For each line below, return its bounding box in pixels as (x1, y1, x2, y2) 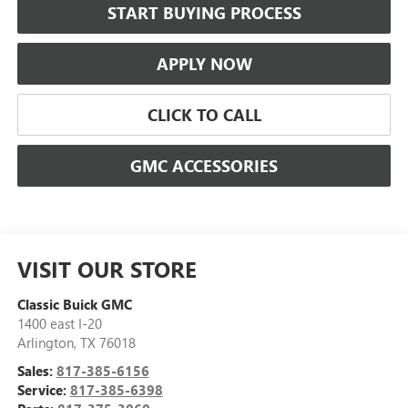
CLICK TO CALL (147, 103, 261, 126)
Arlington (16, 332, 74, 352)
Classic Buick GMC (16, 294, 132, 313)
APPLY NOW (156, 52, 252, 75)
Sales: (16, 361, 56, 380)
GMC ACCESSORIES (130, 154, 278, 177)
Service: (16, 380, 70, 399)
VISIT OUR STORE (16, 253, 197, 283)
